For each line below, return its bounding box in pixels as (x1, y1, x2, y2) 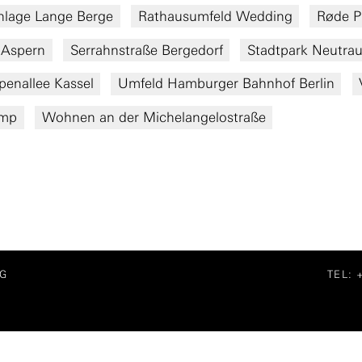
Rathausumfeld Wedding (137, 7, 293, 24)
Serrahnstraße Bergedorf (69, 41, 223, 58)
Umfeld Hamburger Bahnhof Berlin (117, 75, 335, 92)
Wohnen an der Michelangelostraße (41, 109, 266, 126)
